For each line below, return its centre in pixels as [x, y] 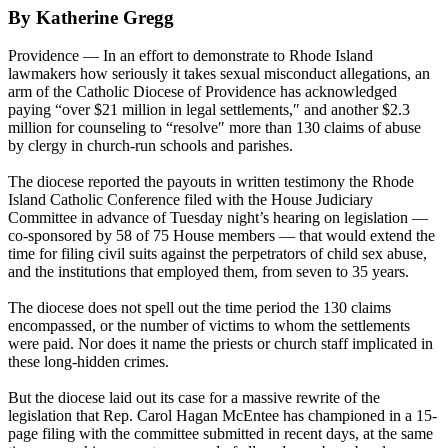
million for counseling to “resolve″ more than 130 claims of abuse [214, 128]
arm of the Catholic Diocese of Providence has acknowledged [202, 92]
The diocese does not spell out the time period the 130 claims [199, 308]
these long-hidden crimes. [88, 362]
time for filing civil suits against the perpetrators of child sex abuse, [217, 254]
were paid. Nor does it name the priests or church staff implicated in [220, 344]
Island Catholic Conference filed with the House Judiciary [190, 200]
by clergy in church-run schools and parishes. [150, 146]
